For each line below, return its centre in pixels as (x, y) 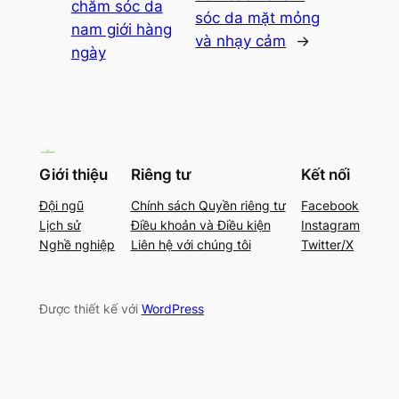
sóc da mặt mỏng (258, 18)
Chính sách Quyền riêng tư (208, 206)
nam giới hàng (121, 30)
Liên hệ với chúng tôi (191, 245)
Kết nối (326, 175)
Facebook (330, 206)
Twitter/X (328, 245)
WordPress (172, 309)
